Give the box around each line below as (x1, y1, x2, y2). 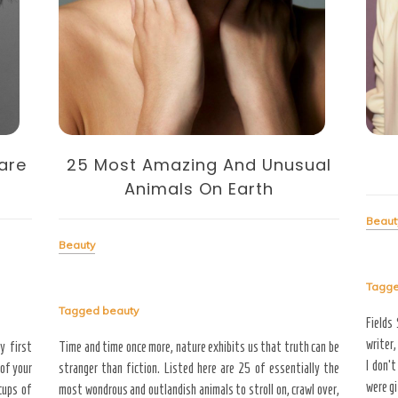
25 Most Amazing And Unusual (67, 154, 331, 176)
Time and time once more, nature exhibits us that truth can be (59, 339, 339, 354)
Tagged (59, 304, 102, 317)
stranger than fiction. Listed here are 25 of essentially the (59, 361, 339, 376)
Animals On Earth (124, 178, 274, 200)
